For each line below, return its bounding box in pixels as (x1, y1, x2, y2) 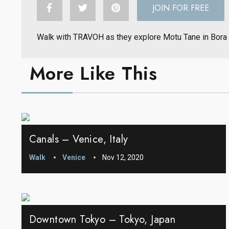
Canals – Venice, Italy (29, 132, 128, 147)
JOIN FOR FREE (152, 2, 209, 14)
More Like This (29, 60, 157, 87)
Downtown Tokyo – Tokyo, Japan (29, 212, 176, 227)
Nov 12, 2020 (102, 153, 144, 162)
